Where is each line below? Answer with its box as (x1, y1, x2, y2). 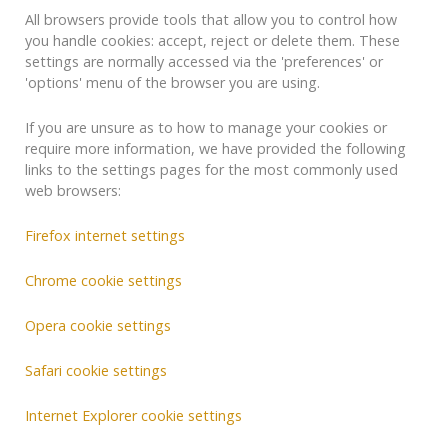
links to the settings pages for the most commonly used (25, 160, 398, 180)
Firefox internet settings (25, 226, 185, 246)
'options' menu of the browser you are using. (25, 73, 320, 93)
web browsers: (25, 181, 121, 201)
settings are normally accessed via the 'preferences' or (25, 52, 383, 72)
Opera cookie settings (25, 316, 171, 336)
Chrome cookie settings (25, 271, 182, 291)
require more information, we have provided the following (25, 139, 406, 159)
